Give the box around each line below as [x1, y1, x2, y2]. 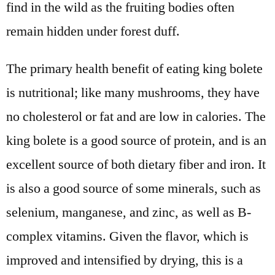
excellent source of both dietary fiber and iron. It [6, 156, 266, 174]
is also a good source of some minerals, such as [6, 180, 261, 198]
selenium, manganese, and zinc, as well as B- [6, 204, 251, 222]
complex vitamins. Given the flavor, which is [6, 228, 249, 246]
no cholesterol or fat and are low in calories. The [6, 108, 266, 126]
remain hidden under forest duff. [6, 23, 180, 41]
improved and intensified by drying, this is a [6, 252, 243, 269]
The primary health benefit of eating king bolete [6, 60, 263, 78]
